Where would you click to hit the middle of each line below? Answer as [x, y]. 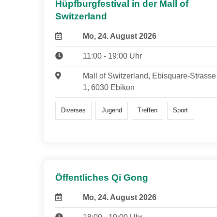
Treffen [147, 110]
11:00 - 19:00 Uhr [112, 56]
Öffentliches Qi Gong [102, 177]
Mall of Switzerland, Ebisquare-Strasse [149, 76]
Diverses [74, 110]
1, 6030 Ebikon [108, 88]
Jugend [112, 110]
